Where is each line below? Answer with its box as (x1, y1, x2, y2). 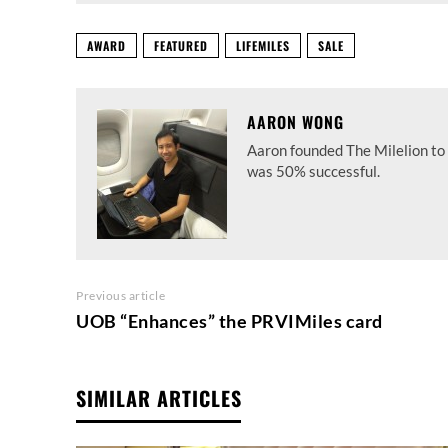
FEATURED (154, 37, 208, 55)
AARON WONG (247, 110, 344, 135)
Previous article (76, 288, 165, 304)
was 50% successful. (247, 162, 380, 181)
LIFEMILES (236, 37, 290, 55)
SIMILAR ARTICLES (76, 383, 242, 414)
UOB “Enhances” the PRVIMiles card (76, 310, 383, 333)
